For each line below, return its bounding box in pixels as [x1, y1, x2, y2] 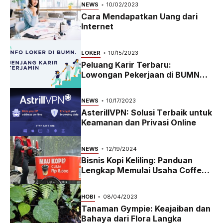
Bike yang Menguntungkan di [81, 175, 196, 186]
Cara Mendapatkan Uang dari [81, 11, 198, 22]
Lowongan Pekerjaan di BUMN [81, 69, 200, 80]
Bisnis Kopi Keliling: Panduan [81, 155, 193, 166]
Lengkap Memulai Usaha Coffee [81, 165, 207, 176]
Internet [81, 21, 113, 32]
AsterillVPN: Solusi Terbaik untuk [81, 107, 212, 117]
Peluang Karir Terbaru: [81, 59, 171, 70]
